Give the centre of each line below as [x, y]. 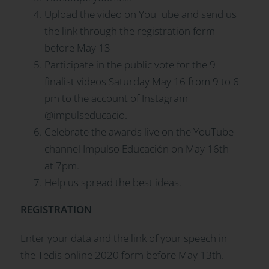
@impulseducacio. [86, 115]
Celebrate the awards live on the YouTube [139, 132]
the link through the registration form [129, 31]
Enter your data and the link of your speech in [123, 238]
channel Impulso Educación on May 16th [136, 149]
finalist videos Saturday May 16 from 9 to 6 [141, 82]
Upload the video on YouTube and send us [140, 14]
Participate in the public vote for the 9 [130, 65]
